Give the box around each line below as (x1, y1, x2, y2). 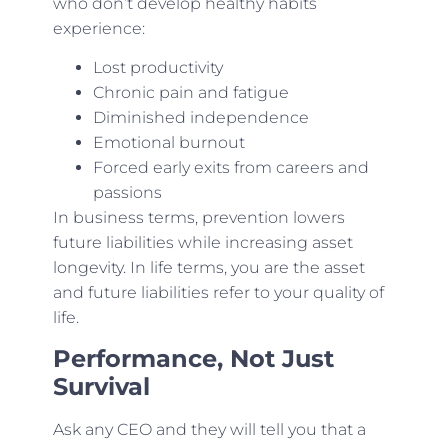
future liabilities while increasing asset (52, 233, 353, 253)
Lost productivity (92, 58, 223, 78)
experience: (52, 18, 145, 38)
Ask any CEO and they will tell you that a (52, 419, 366, 439)
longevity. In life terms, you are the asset (52, 258, 365, 278)
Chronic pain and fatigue (92, 83, 289, 103)
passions (92, 183, 162, 203)
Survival (52, 371, 150, 401)
